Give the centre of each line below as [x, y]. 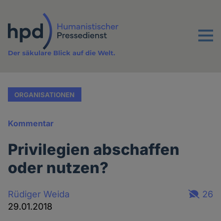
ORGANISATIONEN [45, 94]
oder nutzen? [58, 168]
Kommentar [31, 124]
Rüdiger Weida [39, 194]
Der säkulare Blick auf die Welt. [62, 53]
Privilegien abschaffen [94, 149]
